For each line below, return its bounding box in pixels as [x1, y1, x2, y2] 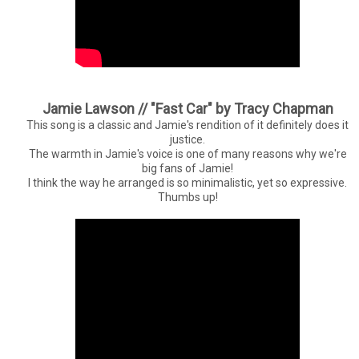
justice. [170, 132, 205, 146]
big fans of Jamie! [142, 161, 233, 175]
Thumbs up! [157, 190, 218, 204]
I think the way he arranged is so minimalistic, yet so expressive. [28, 175, 347, 189]
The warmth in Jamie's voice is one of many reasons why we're [28, 147, 347, 160]
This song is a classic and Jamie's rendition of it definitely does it [26, 118, 349, 131]
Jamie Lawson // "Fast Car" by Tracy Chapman [42, 99, 333, 117]
